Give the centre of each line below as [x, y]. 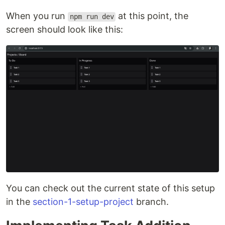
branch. [151, 201]
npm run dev [92, 17]
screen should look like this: [65, 30]
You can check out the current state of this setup [110, 188]
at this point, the [152, 16]
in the [19, 201]
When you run [37, 16]
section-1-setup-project [83, 201]
